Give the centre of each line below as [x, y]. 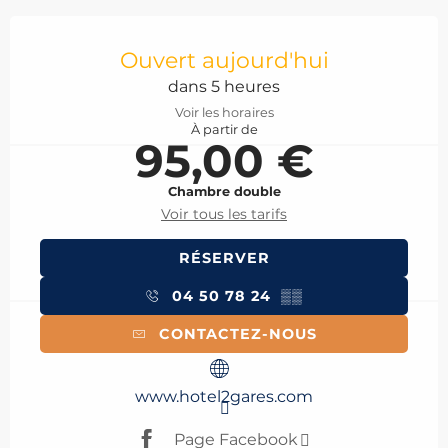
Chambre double [224, 192]
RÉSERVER [224, 258]
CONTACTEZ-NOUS [237, 334]
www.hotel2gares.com [224, 397]
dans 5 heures [224, 86]
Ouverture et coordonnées [182, 30]
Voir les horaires [224, 113]
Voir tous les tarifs [224, 214]
